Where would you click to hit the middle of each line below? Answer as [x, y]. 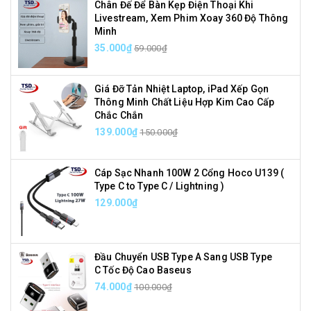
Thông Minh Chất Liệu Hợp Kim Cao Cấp [185, 102]
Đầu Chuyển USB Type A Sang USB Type [183, 257]
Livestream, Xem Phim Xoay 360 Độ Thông [192, 18]
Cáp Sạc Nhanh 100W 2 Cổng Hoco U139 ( [190, 173]
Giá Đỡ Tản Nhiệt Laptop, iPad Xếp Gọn [182, 89]
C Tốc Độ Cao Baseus [143, 270]
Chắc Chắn [119, 115]
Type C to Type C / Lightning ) [160, 186]
